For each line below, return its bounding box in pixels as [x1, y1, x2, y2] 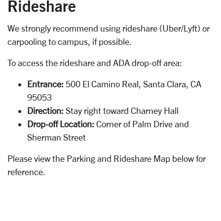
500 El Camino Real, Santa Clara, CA [66, 79, 201, 89]
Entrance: [27, 79, 66, 89]
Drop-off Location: [27, 119, 94, 129]
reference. [7, 167, 45, 177]
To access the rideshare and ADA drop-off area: [7, 58, 182, 68]
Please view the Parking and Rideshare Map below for [7, 153, 206, 163]
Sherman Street [27, 132, 86, 142]
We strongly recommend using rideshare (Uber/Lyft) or [7, 23, 210, 33]
